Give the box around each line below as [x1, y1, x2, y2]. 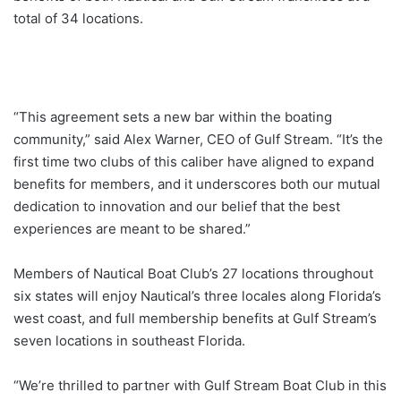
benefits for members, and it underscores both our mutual [13, 175, 380, 192]
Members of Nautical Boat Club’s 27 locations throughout [13, 265, 373, 282]
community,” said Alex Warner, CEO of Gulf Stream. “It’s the [13, 131, 383, 148]
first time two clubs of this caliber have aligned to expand [13, 153, 374, 170]
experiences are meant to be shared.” [13, 220, 251, 237]
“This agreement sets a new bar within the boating [13, 108, 332, 125]
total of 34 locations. [13, 10, 143, 27]
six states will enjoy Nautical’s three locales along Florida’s [13, 287, 381, 304]
